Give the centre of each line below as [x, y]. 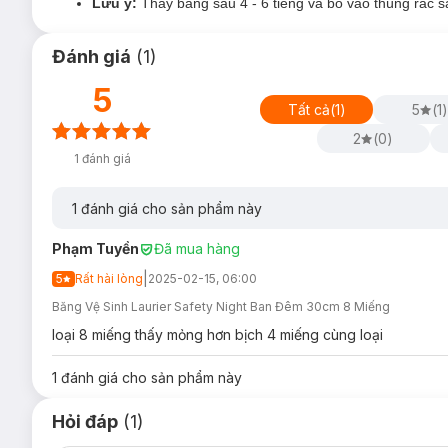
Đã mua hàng [197, 248]
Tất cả [308, 109]
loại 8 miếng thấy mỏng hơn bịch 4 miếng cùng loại [217, 334]
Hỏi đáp [85, 421]
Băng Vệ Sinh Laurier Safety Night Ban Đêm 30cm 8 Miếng [221, 306]
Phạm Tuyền [95, 248]
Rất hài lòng [109, 278]
